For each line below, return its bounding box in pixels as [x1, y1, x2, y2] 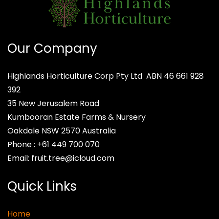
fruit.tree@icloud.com [31, 153, 114, 164]
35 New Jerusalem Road [7, 98, 99, 109]
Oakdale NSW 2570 [7, 125, 82, 136]
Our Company [7, 40, 97, 57]
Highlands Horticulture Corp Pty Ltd [7, 70, 144, 82]
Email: [7, 153, 31, 164]
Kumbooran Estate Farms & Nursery [7, 111, 146, 123]
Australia [82, 125, 116, 136]
